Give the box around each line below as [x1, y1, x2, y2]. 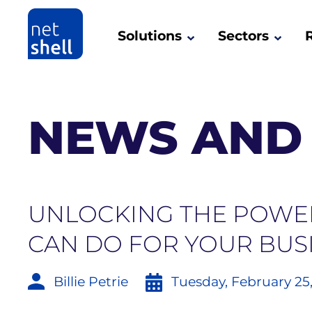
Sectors [218, 28, 270, 44]
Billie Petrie [54, 274, 129, 290]
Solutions [118, 28, 182, 44]
